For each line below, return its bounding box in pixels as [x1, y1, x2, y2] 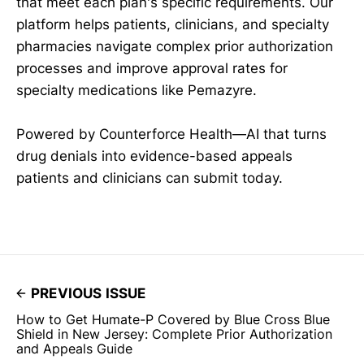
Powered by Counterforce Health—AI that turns [16, 126, 327, 143]
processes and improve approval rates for [16, 60, 288, 77]
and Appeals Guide [16, 340, 132, 357]
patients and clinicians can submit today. [16, 170, 283, 187]
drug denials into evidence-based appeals [16, 148, 292, 165]
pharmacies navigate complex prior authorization [16, 38, 333, 55]
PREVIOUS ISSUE [31, 285, 146, 302]
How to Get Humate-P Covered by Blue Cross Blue [16, 311, 330, 328]
